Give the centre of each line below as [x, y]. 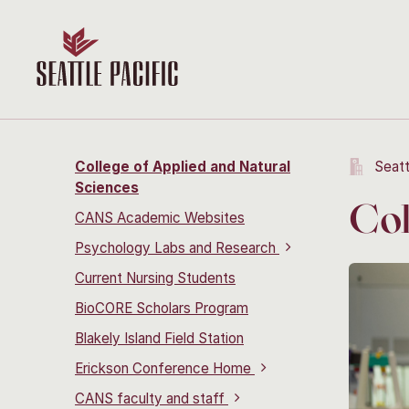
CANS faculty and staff [152, 399]
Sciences [107, 188]
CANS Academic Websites [160, 218]
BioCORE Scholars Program [162, 308]
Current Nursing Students [155, 278]
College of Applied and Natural [183, 167]
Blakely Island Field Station [159, 338]
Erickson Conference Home [165, 368]
